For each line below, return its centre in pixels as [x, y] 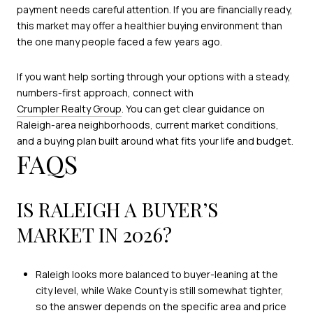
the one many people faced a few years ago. [119, 41]
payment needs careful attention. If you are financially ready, [155, 9]
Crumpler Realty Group [69, 108]
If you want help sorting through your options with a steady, [154, 76]
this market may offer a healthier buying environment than [150, 25]
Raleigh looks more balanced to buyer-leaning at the [156, 274]
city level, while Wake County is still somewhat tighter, [159, 290]
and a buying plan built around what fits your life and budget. [155, 140]
